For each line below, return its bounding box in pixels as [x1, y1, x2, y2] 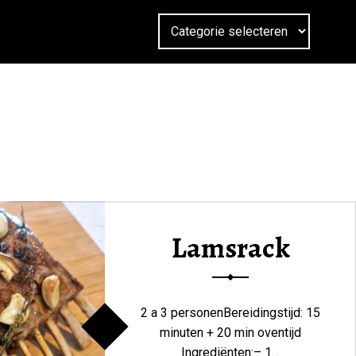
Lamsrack [171, 228, 290, 267]
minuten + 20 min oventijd [160, 324, 301, 340]
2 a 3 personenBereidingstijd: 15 [141, 304, 320, 320]
